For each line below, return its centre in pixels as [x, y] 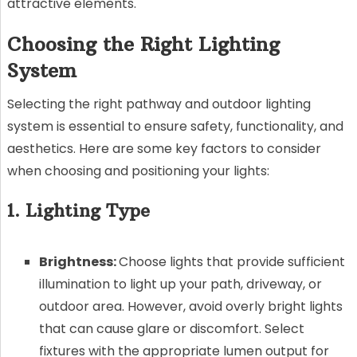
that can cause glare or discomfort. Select [171, 328]
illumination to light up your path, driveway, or [180, 284]
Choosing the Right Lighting [143, 43]
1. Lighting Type [78, 210]
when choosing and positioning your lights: [138, 171]
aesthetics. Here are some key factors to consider [164, 148]
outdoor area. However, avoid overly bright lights [190, 306]
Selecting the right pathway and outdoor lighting [159, 104]
